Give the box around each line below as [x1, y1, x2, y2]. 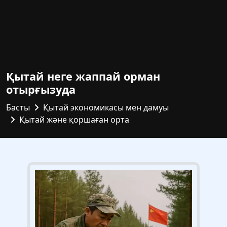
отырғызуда [6, 82, 75, 97]
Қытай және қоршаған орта [19, 114, 129, 125]
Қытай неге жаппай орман [6, 69, 160, 84]
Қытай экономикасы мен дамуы [43, 102, 169, 113]
